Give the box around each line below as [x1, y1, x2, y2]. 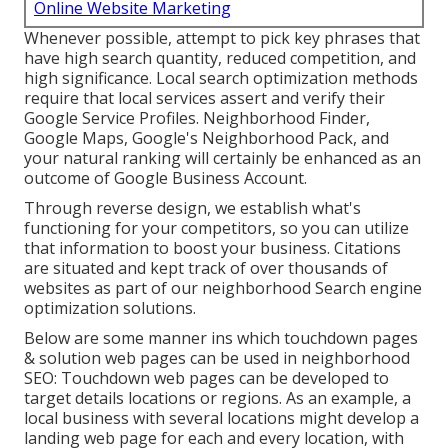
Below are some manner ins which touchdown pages [24, 327, 418, 350]
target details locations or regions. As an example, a [24, 387, 411, 410]
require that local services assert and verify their [24, 87, 385, 110]
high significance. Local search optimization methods [24, 67, 418, 90]
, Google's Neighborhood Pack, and [124, 127, 389, 150]
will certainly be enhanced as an [181, 147, 421, 170]
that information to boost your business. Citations [24, 237, 401, 260]
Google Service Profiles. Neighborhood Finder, [24, 107, 370, 130]
